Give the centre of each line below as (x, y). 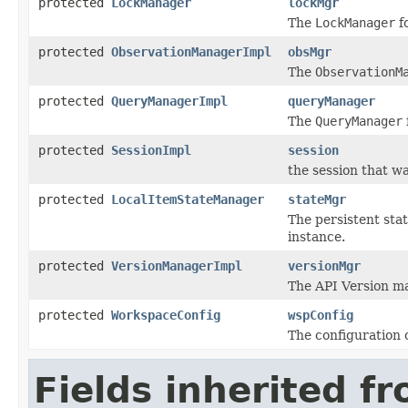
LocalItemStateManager (188, 199)
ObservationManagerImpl (191, 51)
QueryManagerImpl (169, 101)
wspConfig (321, 315)
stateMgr (317, 199)
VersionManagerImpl (177, 265)
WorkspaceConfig (166, 315)
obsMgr (310, 51)
